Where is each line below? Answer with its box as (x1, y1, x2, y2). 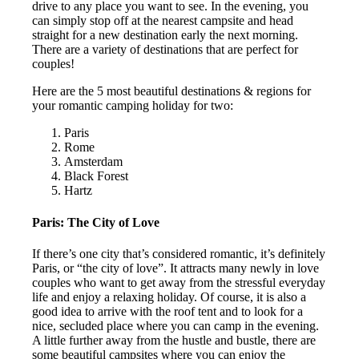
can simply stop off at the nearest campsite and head (32, 14, 294, 28)
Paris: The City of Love (32, 215, 160, 229)
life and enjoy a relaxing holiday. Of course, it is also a (32, 290, 307, 304)
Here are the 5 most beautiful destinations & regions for (32, 84, 312, 99)
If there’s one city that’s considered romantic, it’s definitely (32, 247, 326, 260)
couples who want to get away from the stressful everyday (32, 276, 326, 289)
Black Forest (64, 169, 129, 184)
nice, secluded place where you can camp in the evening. (32, 319, 320, 333)
